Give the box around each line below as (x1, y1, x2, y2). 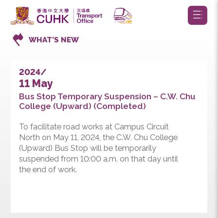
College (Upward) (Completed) (20, 112, 162, 123)
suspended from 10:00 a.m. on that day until (20, 171, 198, 182)
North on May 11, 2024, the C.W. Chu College (20, 147, 198, 158)
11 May (20, 86, 59, 100)
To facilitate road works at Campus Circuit (20, 135, 188, 146)
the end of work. (20, 183, 86, 194)
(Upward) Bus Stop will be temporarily (20, 159, 174, 170)
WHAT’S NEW (32, 39, 88, 49)
